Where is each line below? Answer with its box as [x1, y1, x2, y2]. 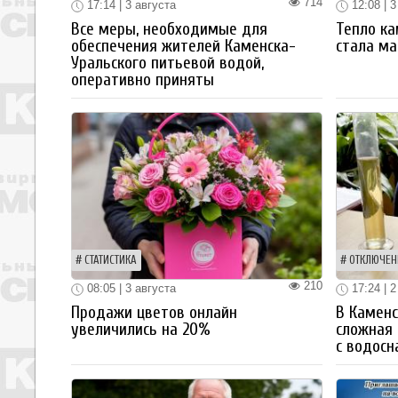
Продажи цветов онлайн [71, 302, 237, 322]
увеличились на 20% [71, 319, 211, 339]
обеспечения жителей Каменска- [71, 36, 296, 57]
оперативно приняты [71, 70, 214, 91]
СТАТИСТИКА [84, 254, 137, 267]
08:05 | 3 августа [84, 282, 176, 296]
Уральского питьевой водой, [71, 53, 264, 74]
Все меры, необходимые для [71, 20, 267, 40]
